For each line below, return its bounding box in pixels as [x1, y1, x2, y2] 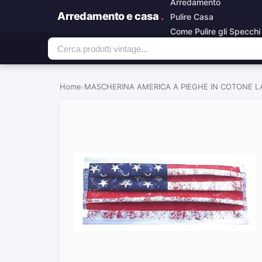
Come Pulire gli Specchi [170, 26, 260, 36]
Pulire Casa [170, 11, 213, 22]
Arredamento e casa [57, 10, 161, 22]
